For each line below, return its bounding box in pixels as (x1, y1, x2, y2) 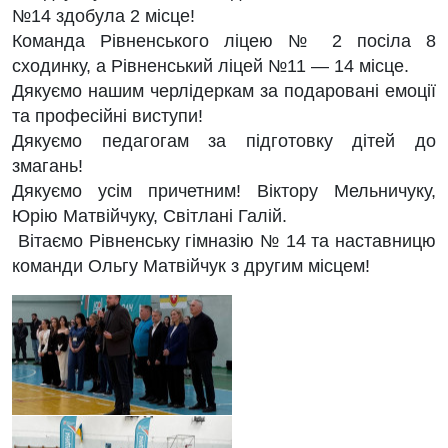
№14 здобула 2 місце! (12, 6, 200, 26)
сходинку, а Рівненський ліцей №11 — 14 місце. (12, 56, 409, 76)
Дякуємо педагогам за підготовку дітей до (12, 131, 436, 151)
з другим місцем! (226, 256, 370, 276)
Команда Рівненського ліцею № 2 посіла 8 (12, 31, 436, 51)
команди (12, 256, 88, 276)
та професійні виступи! (12, 106, 203, 126)
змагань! (12, 156, 83, 176)
